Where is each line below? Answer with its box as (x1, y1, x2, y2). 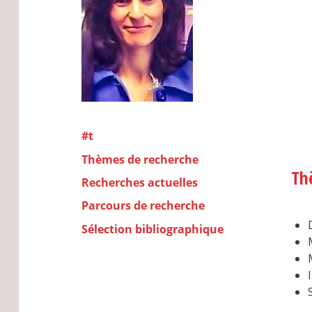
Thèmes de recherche (81, 151, 198, 167)
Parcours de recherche (81, 198, 205, 214)
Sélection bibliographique (81, 221, 224, 237)
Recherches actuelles (81, 174, 198, 190)
